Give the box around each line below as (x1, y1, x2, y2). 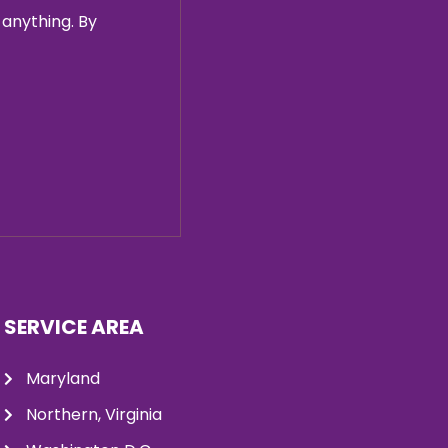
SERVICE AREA (3, 312, 144, 341)
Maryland (26, 366, 100, 390)
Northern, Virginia (26, 402, 162, 426)
